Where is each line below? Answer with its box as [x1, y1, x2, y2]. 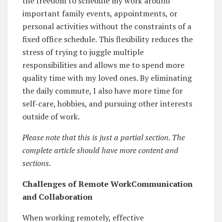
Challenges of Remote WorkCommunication [22, 178, 193, 190]
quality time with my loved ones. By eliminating [22, 72, 192, 84]
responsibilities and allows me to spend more [22, 59, 184, 71]
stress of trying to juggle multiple [22, 47, 144, 58]
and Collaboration [22, 191, 93, 203]
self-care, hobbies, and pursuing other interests [22, 98, 192, 110]
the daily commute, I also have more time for [22, 85, 183, 97]
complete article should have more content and [22, 145, 178, 156]
